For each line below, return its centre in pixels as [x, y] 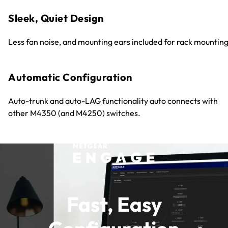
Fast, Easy [114, 204]
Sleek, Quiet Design [56, 18]
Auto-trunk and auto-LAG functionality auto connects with [113, 101]
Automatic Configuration [70, 77]
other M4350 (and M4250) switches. [74, 113]
